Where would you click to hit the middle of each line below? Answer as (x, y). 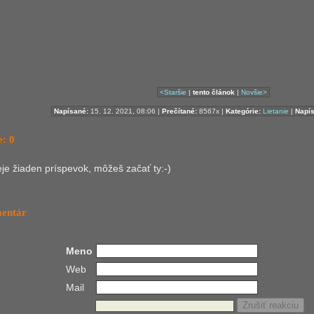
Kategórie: (243, 111)
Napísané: (71, 111)
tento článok (213, 92)
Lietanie (276, 111)
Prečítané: (179, 111)
